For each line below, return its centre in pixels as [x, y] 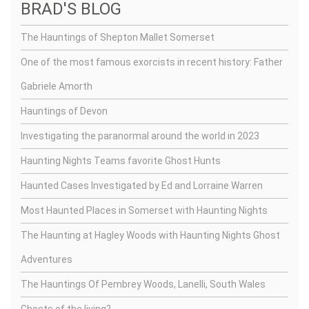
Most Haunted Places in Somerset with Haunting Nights [144, 210]
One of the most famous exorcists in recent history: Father [152, 62]
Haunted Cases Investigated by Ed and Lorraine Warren [142, 186]
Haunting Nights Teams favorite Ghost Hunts [121, 161]
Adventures [47, 259]
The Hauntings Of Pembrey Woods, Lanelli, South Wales [143, 284]
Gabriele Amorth [57, 86]
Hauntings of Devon [64, 111]
